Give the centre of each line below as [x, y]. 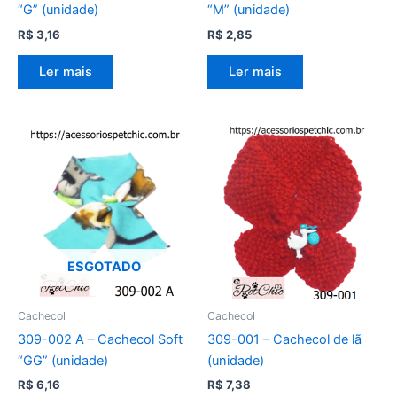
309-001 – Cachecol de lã [284, 340]
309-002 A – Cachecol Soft [100, 340]
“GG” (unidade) [63, 361]
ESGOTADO [104, 266]
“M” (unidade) [249, 10]
